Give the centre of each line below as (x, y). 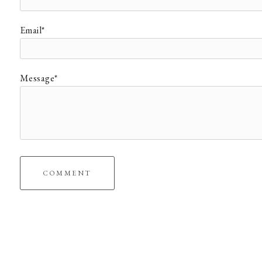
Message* (39, 78)
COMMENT (67, 173)
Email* (32, 30)
